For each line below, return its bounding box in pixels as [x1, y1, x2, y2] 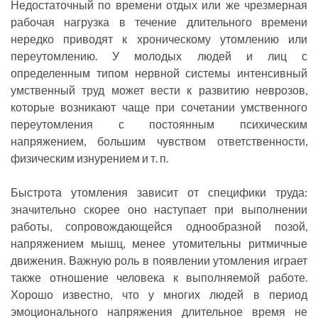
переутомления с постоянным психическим [11, 117, 307, 131]
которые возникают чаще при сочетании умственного [11, 100, 307, 114]
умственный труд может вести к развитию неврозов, [11, 83, 307, 97]
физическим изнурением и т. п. [11, 151, 168, 165]
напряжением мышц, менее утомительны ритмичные [11, 236, 307, 251]
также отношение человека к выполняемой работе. [11, 270, 307, 285]
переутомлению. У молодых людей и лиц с [11, 49, 307, 63]
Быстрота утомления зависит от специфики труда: [11, 185, 307, 199]
